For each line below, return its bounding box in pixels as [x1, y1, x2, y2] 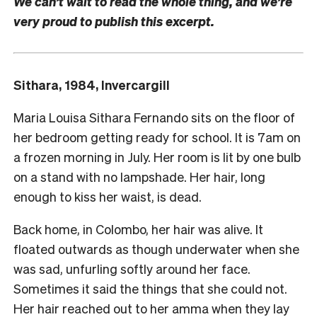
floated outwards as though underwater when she [13, 240, 299, 257]
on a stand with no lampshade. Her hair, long [13, 168, 265, 185]
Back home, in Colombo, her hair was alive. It [13, 220, 263, 237]
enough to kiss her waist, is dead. [13, 188, 204, 204]
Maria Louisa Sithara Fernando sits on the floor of [13, 108, 295, 125]
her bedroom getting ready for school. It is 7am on [13, 128, 301, 145]
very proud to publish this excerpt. [13, 12, 217, 29]
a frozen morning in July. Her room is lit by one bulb [13, 148, 301, 165]
